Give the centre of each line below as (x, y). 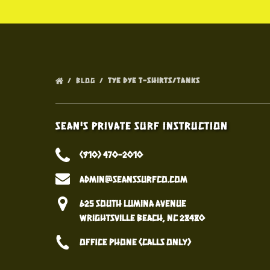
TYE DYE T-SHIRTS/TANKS (155, 80)
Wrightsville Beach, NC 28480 (142, 218)
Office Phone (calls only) (135, 242)
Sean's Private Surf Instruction (142, 125)
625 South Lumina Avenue (133, 203)
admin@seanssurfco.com (133, 178)
